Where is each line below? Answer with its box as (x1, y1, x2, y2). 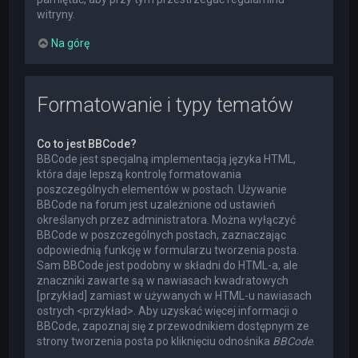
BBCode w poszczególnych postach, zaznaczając (37, 229, 287, 242)
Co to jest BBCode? (37, 137, 137, 151)
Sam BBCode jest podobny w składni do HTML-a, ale (37, 259, 299, 272)
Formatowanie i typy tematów (37, 93, 294, 117)
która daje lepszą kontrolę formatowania (37, 168, 242, 181)
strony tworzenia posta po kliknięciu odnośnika (37, 335, 273, 348)
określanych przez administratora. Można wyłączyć (37, 213, 296, 227)
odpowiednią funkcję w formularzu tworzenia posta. (37, 244, 300, 257)
